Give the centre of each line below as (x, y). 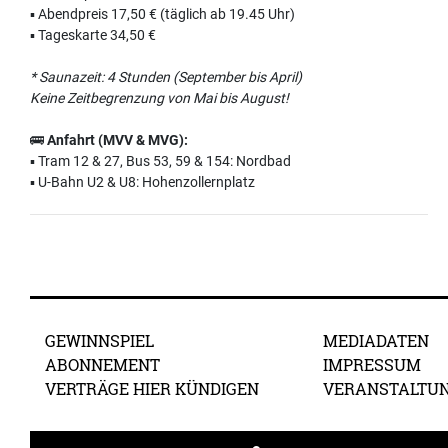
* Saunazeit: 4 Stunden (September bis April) (166, 76)
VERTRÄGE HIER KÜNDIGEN (152, 388)
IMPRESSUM (371, 364)
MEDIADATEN (375, 340)
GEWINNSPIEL (99, 340)
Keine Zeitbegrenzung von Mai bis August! (159, 97)
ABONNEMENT (102, 364)
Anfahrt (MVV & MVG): (117, 139)
